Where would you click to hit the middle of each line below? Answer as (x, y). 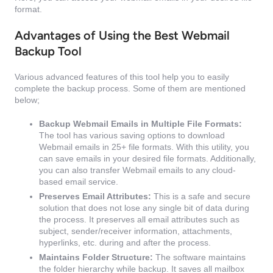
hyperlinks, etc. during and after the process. (125, 243)
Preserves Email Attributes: (95, 197)
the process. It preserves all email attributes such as (139, 220)
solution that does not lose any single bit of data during (144, 208)
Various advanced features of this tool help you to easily (122, 77)
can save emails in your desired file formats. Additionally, (147, 159)
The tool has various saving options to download (132, 136)
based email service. (79, 182)
